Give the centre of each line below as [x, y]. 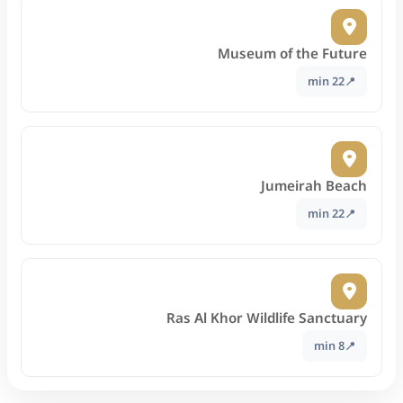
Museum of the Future [292, 54]
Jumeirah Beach [314, 186]
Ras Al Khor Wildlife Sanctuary [267, 318]
